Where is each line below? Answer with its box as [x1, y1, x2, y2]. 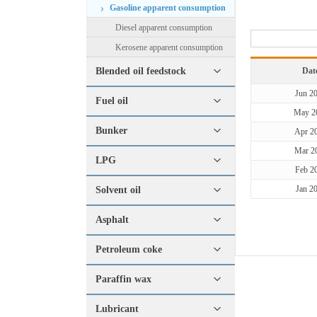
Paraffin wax [96, 274, 151, 284]
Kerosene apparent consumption [115, 42, 223, 52]
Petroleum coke [96, 244, 162, 255]
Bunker [96, 125, 127, 136]
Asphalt [96, 214, 129, 225]
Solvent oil [96, 185, 141, 195]
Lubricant [96, 304, 139, 314]
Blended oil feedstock [96, 66, 186, 76]
